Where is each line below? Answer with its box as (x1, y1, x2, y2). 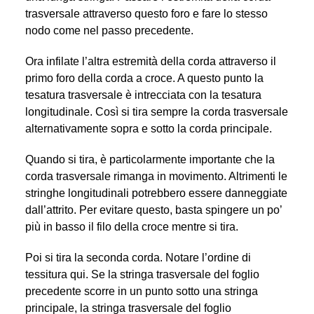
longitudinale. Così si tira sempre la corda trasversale (25, 105, 288, 118)
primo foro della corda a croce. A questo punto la (25, 71, 264, 84)
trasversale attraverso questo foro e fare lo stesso (25, 7, 268, 20)
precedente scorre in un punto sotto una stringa (25, 285, 258, 297)
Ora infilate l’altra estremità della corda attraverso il (25, 55, 276, 67)
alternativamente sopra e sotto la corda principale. (25, 122, 272, 135)
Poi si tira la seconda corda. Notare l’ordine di (25, 251, 251, 264)
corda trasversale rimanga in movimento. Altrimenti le (25, 170, 287, 182)
